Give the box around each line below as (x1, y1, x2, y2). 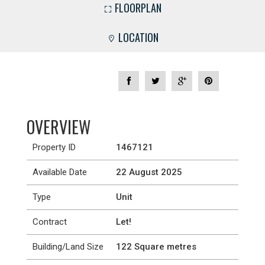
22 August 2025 (115, 167, 182, 177)
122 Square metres (115, 241, 196, 252)
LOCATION (118, 30, 159, 45)
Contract (33, 216, 67, 227)
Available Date (33, 167, 87, 177)
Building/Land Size (33, 241, 104, 252)
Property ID (33, 142, 76, 153)
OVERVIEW (27, 115, 91, 139)
